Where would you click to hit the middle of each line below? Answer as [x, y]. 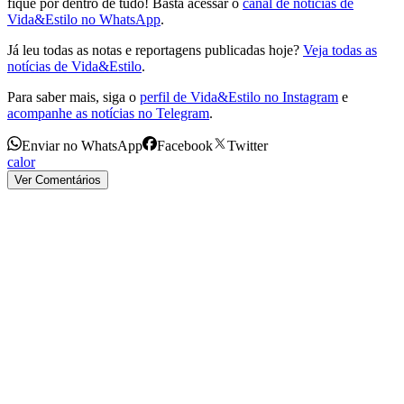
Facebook [185, 145]
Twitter [248, 145]
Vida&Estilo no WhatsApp [84, 19]
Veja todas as [340, 50]
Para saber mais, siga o [72, 96]
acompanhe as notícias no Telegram [108, 113]
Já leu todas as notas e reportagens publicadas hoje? [153, 50]
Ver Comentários [58, 179]
